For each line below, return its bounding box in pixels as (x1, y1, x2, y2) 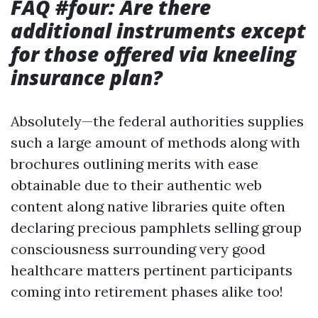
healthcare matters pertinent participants (11, 261, 292, 279)
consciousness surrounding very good (11, 240, 265, 258)
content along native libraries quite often (11, 197, 285, 215)
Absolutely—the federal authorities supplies (11, 112, 304, 130)
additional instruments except (11, 17, 306, 44)
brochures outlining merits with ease (11, 155, 258, 172)
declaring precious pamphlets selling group (11, 219, 302, 236)
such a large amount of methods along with (11, 133, 300, 151)
